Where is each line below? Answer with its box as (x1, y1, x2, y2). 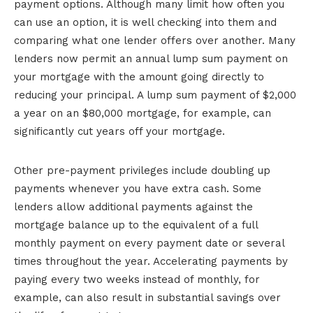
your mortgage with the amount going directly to (14, 70, 264, 83)
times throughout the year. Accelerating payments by (14, 254, 288, 268)
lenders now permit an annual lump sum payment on (14, 52, 288, 65)
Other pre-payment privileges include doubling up (14, 163, 270, 177)
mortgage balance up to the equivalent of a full (14, 218, 258, 231)
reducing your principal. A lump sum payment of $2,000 (14, 88, 296, 101)
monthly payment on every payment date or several (14, 236, 284, 249)
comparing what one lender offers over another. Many (14, 34, 296, 47)
